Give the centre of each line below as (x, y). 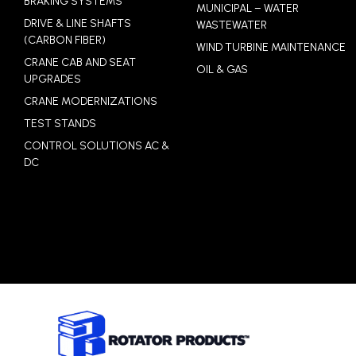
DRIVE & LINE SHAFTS (77, 24)
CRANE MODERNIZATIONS (91, 102)
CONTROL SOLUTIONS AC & (97, 146)
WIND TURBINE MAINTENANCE (271, 48)
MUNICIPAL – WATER (248, 9)
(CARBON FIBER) (65, 41)
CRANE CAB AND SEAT (80, 63)
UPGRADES (52, 79)
